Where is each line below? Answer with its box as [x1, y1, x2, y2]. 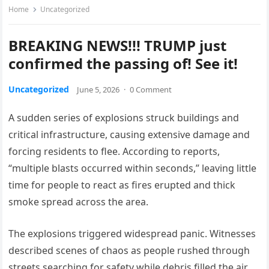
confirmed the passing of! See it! [8, 53, 238, 74]
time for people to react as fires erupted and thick [8, 178, 236, 192]
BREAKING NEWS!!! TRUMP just [8, 35, 227, 56]
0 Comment [130, 84, 172, 95]
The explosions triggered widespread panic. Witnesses [8, 227, 256, 241]
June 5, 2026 [77, 84, 120, 95]
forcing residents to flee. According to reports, [8, 145, 220, 159]
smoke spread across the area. [8, 195, 149, 209]
